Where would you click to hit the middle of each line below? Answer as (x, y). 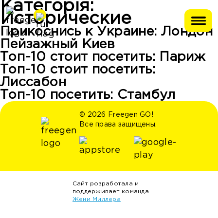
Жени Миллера (97, 199)
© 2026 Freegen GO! (117, 115)
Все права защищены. (118, 125)
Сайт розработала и (106, 184)
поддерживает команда (111, 191)
